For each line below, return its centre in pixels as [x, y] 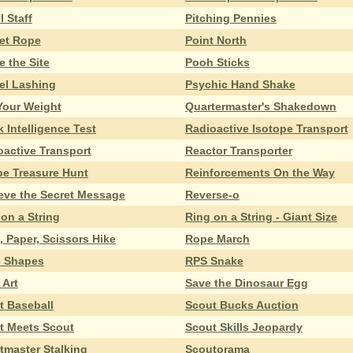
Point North [216, 40]
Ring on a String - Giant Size [261, 216]
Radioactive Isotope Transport [266, 128]
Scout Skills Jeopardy [243, 327]
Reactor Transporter [238, 150]
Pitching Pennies [230, 18]
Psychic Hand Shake [240, 84]
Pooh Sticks [217, 62]
